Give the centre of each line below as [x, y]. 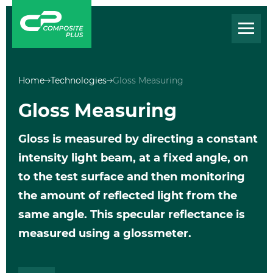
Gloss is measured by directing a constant [138, 139]
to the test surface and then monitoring [132, 177]
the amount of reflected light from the [128, 196]
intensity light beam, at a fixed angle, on [133, 158]
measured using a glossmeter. [105, 233]
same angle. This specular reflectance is [132, 214]
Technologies [79, 80]
